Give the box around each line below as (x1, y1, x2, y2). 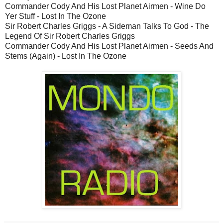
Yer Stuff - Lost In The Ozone (5, 11, 106, 20)
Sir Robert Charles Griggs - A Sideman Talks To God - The (5, 21, 209, 30)
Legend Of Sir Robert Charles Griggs (5, 31, 135, 40)
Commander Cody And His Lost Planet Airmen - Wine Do (5, 1, 206, 10)
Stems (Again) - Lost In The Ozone (5, 51, 126, 60)
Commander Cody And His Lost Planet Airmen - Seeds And (5, 41, 214, 50)
